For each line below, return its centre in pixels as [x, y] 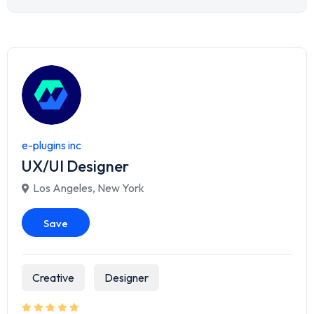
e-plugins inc [52, 145]
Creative [53, 278]
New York [121, 188]
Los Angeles [63, 188]
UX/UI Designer [75, 166]
